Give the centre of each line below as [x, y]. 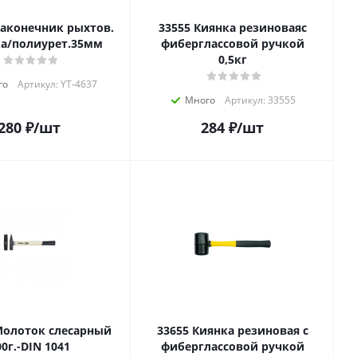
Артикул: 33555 [260, 100]
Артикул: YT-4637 [57, 84]
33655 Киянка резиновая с [174, 330]
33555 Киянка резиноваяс [176, 27]
